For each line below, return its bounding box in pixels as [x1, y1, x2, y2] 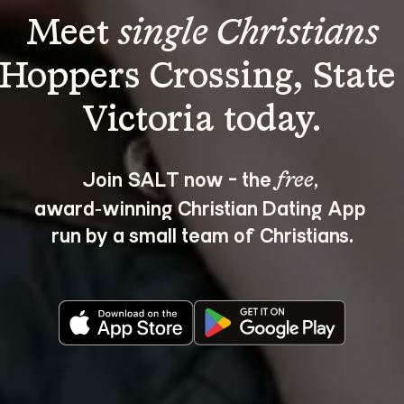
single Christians [117, 16, 379, 52]
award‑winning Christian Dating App [33, 194, 371, 220]
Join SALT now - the [81, 165, 276, 191]
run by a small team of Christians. [50, 221, 353, 247]
